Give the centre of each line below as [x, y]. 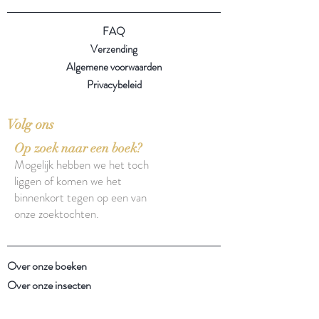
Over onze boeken [47, 266]
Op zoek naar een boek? [78, 148]
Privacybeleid [114, 84]
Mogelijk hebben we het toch [82, 164]
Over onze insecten [49, 285]
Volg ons [31, 124]
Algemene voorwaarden [114, 67]
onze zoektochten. [57, 213]
